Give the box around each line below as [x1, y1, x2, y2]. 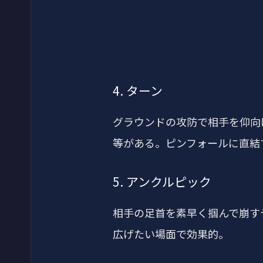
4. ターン [113, 81, 163, 99]
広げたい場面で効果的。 [113, 225, 229, 241]
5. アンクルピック [113, 172, 211, 190]
